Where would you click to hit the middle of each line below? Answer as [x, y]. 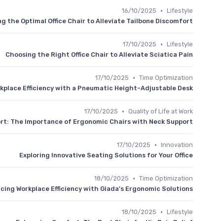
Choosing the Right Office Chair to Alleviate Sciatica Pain [99, 55]
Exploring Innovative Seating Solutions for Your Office [106, 155]
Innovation [177, 145]
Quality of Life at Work [161, 111]
